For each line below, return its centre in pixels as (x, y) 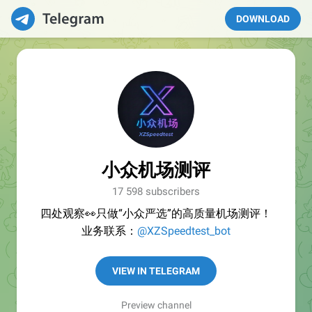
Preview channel (156, 305)
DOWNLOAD (263, 19)
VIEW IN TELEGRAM (156, 271)
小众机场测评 (156, 170)
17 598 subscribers (156, 192)
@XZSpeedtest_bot (184, 231)
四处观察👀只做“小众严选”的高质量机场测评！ (156, 213)
